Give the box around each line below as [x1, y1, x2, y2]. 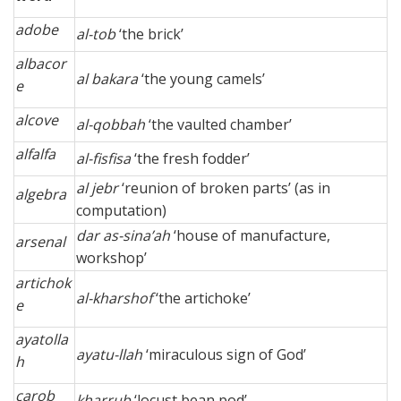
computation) [76, 200, 166, 220]
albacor [15, 53, 66, 73]
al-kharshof [76, 287, 152, 308]
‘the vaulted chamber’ [145, 114, 292, 134]
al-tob [76, 23, 119, 44]
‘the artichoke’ [152, 287, 251, 308]
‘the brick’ [119, 23, 183, 44]
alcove [15, 109, 58, 130]
